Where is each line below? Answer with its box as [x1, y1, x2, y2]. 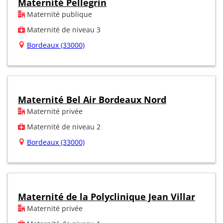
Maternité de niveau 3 [25, 24, 101, 34]
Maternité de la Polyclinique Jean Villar [18, 190, 195, 203]
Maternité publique [25, 9, 92, 19]
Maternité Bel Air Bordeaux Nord [18, 93, 166, 106]
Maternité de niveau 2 [25, 121, 101, 131]
